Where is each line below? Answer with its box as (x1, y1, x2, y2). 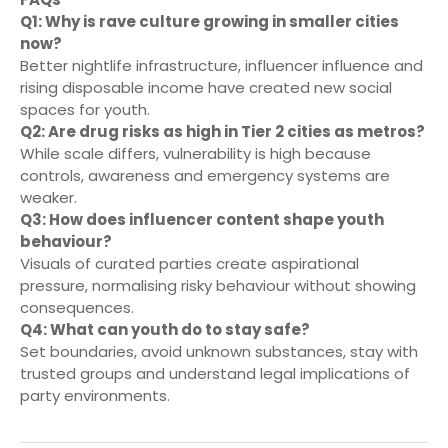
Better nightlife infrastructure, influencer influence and (20, 55, 423, 77)
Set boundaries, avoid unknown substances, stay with (20, 341, 418, 363)
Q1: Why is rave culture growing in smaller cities (20, 11, 399, 33)
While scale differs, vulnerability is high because (20, 143, 371, 165)
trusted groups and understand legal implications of (20, 363, 410, 385)
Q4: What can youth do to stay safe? (20, 319, 310, 341)
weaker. (20, 187, 77, 209)
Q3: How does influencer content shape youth (20, 209, 384, 231)
